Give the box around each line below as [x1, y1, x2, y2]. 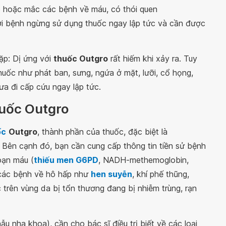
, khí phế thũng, [132, 169, 189, 180]
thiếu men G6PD [34, 155, 98, 165]
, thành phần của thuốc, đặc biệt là [37, 127, 167, 137]
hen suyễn [91, 169, 132, 180]
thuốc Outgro [53, 53, 108, 64]
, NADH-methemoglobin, [98, 155, 189, 165]
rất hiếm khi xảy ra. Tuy [108, 53, 197, 64]
